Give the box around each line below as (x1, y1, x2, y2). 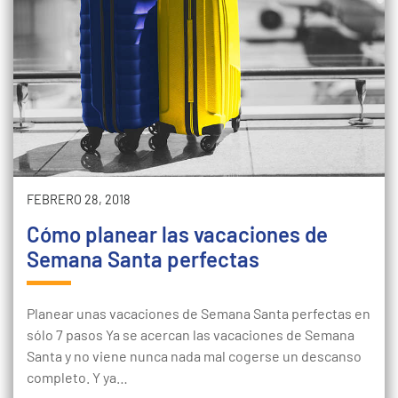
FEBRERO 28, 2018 (27, 192, 131, 207)
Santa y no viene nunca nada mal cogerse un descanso (27, 347, 362, 364)
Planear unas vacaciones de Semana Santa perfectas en (27, 305, 370, 322)
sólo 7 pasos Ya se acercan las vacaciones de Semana (27, 326, 354, 343)
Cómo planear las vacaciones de (27, 221, 328, 247)
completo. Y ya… (27, 369, 128, 386)
